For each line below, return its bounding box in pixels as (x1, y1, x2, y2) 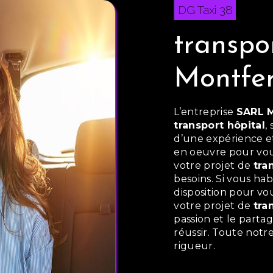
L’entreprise (174, 106, 236, 118)
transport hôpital (174, 119, 265, 131)
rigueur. (174, 240, 215, 252)
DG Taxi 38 (178, 3, 233, 16)
